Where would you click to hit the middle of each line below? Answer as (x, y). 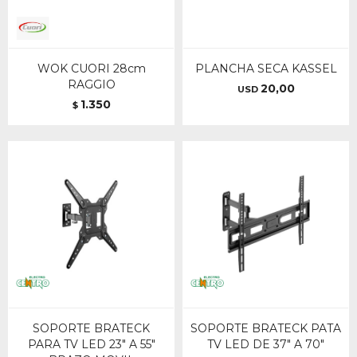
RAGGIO (91, 84)
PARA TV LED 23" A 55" (91, 344)
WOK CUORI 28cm (91, 69)
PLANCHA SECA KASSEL (266, 69)
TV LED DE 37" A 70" (266, 344)
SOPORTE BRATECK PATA (266, 328)
